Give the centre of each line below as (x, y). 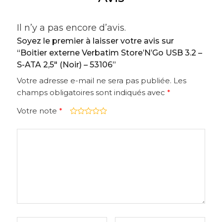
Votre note (38, 111)
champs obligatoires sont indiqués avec (92, 93)
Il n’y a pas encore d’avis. (71, 28)
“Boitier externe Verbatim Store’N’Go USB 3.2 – (110, 53)
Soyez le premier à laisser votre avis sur (95, 41)
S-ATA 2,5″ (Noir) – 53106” (66, 65)
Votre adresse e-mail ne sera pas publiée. (94, 81)
